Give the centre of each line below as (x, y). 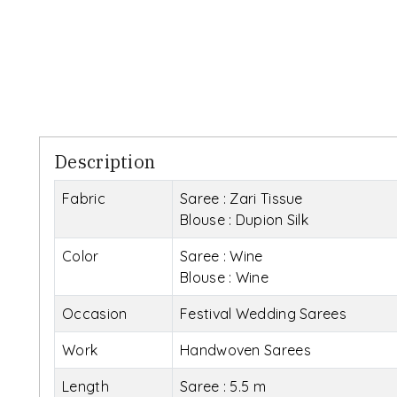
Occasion (95, 313)
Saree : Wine (222, 256)
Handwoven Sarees (245, 350)
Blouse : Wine (224, 277)
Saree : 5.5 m (223, 386)
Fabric (84, 198)
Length (86, 386)
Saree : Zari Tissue (241, 198)
